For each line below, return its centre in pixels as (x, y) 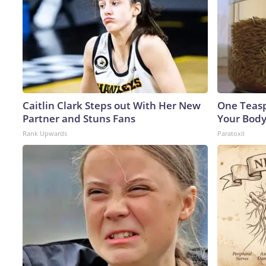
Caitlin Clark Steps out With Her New (112, 105)
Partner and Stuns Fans (79, 118)
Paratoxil (231, 133)
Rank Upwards (45, 133)
